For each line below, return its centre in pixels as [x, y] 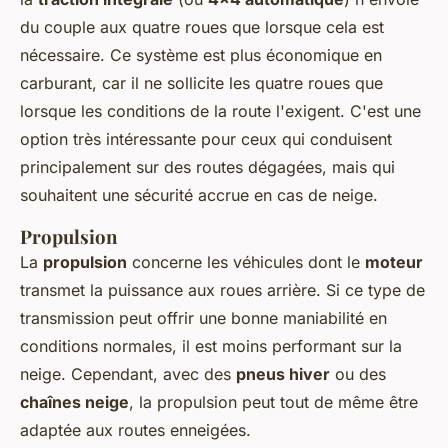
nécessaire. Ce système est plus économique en [201, 55]
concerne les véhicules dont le [246, 262]
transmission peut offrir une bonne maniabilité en [203, 318]
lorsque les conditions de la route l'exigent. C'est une [220, 111]
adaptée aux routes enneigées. [135, 430]
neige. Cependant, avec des [128, 374]
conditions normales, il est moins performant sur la [211, 346]
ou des [358, 374]
